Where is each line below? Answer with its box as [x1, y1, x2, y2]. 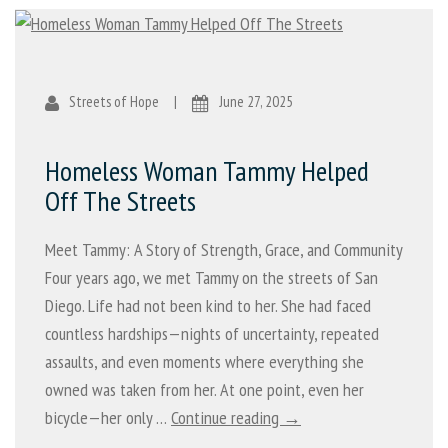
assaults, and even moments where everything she [45, 350, 364, 374]
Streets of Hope [69, 92, 162, 112]
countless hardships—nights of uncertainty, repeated [45, 322, 379, 346]
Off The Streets [45, 182, 196, 220]
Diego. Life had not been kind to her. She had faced [45, 294, 371, 318]
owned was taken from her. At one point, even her [45, 378, 364, 402]
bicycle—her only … [45, 406, 171, 430]
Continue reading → [171, 406, 301, 430]
